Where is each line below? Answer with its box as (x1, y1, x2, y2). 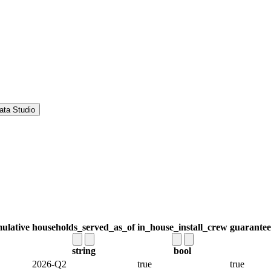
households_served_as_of (32, 222, 135, 233)
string (71, 246, 96, 256)
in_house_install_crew (137, 222, 227, 233)
